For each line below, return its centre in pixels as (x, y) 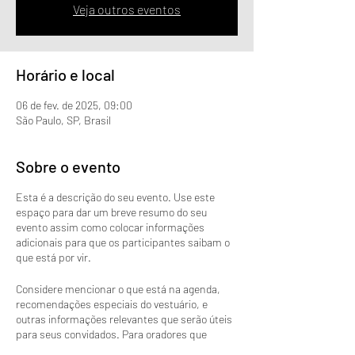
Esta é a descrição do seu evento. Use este (115, 197)
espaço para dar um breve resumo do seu (111, 212)
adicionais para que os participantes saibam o (123, 242)
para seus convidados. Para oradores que (111, 334)
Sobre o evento (68, 166)
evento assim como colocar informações (110, 227)
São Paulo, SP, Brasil (63, 120)
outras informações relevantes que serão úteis (124, 319)
